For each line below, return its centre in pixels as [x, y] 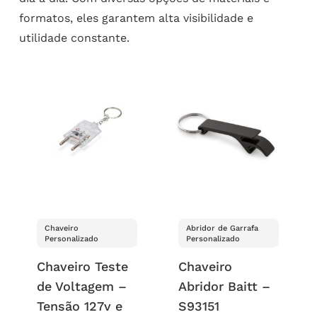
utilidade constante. [74, 38]
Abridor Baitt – [225, 286]
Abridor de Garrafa [223, 228]
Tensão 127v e [79, 306]
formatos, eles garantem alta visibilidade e [136, 18]
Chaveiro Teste [82, 266]
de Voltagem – [81, 286]
